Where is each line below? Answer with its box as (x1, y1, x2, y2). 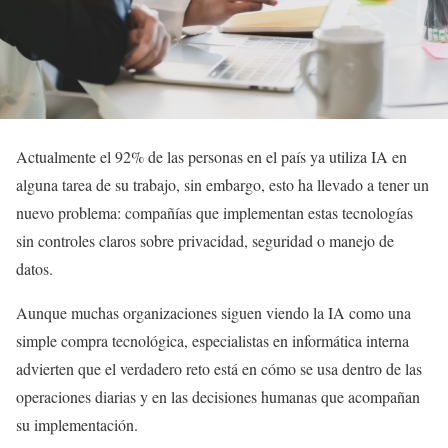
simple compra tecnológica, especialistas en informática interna (16, 329, 409, 351)
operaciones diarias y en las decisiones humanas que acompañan (16, 385, 420, 407)
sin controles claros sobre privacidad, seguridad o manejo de (16, 229, 394, 251)
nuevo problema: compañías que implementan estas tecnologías (16, 201, 413, 223)
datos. (16, 257, 53, 279)
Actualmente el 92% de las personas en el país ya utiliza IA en (16, 145, 407, 167)
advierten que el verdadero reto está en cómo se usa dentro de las (16, 357, 422, 379)
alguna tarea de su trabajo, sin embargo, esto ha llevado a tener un (16, 173, 429, 195)
